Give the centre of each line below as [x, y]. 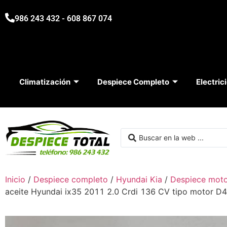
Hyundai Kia [139, 180]
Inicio [15, 180]
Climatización [45, 82]
